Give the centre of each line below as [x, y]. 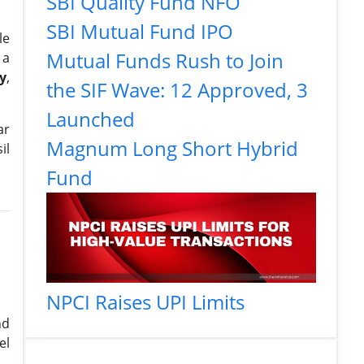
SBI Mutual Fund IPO [140, 31]
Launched [91, 119]
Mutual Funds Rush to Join [165, 61]
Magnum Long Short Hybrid [172, 148]
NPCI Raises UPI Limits [145, 301]
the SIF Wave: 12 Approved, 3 [177, 90]
